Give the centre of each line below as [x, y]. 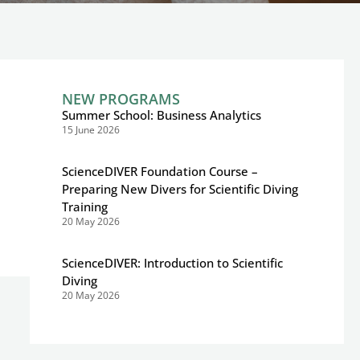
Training [84, 207]
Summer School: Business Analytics [161, 115]
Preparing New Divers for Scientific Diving [180, 189]
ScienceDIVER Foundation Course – [160, 171]
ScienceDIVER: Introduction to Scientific [172, 263]
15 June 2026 [90, 130]
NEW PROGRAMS [121, 99]
